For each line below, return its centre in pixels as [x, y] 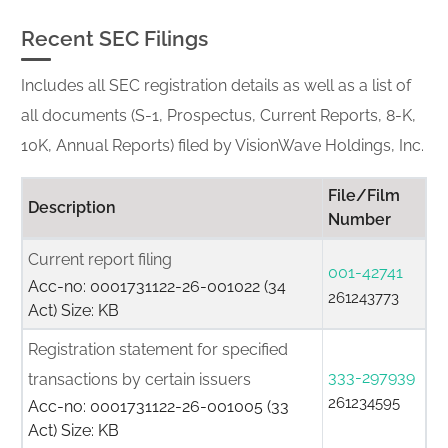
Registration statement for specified [158, 349]
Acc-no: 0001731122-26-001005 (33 [158, 406]
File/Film [364, 195]
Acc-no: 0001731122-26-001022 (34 [157, 286]
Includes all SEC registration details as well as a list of [216, 85]
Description [72, 207]
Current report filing [100, 259]
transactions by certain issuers [139, 379]
